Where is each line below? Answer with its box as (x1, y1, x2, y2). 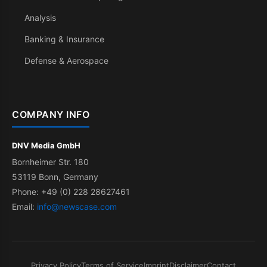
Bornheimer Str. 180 (12, 157, 89, 167)
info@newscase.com (37, 201, 117, 212)
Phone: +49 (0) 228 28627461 (12, 187, 130, 197)
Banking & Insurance (24, 34, 104, 44)
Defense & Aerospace (24, 55, 108, 66)
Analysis (24, 13, 56, 23)
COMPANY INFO (12, 108, 89, 120)
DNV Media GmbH (12, 141, 80, 150)
